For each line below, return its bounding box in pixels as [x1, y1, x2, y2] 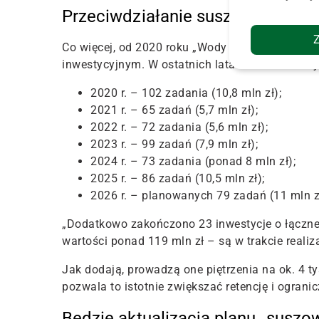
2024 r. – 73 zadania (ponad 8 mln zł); [90, 155, 296, 169]
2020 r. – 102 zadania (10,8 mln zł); [90, 86, 281, 100]
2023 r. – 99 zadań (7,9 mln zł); [90, 137, 258, 152]
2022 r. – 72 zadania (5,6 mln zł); [90, 120, 268, 135]
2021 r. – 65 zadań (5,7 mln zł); [90, 103, 258, 117]
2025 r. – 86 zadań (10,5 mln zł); [90, 172, 265, 186]
